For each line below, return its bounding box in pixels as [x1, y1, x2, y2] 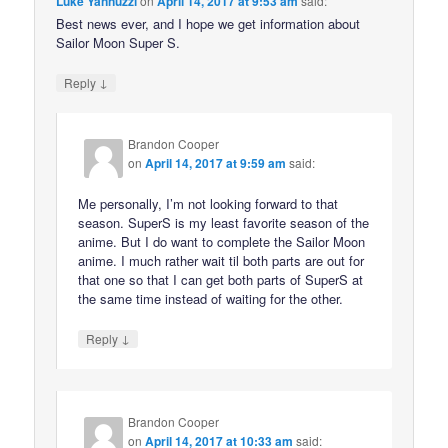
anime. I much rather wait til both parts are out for [78, 251, 365, 271]
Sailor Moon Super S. [56, 32, 181, 52]
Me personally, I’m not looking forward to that [78, 194, 339, 214]
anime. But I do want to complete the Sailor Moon [78, 232, 366, 252]
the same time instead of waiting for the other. [78, 289, 344, 309]
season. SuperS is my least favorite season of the [78, 213, 370, 233]
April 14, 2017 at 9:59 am [145, 154, 287, 173]
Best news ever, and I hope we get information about [56, 13, 361, 33]
